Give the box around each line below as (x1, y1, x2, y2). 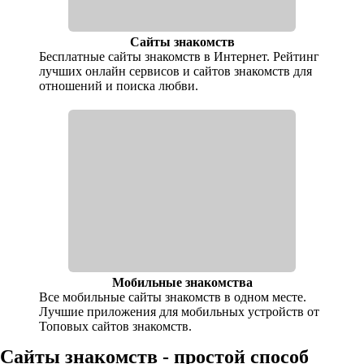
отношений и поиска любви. (39, 79, 199, 93)
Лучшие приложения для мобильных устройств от (39, 305, 320, 319)
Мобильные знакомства (111, 275, 253, 290)
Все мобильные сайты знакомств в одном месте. (39, 290, 307, 305)
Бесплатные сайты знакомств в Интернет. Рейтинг (39, 50, 320, 64)
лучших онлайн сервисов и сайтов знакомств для (39, 64, 313, 79)
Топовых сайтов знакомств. (39, 319, 193, 334)
